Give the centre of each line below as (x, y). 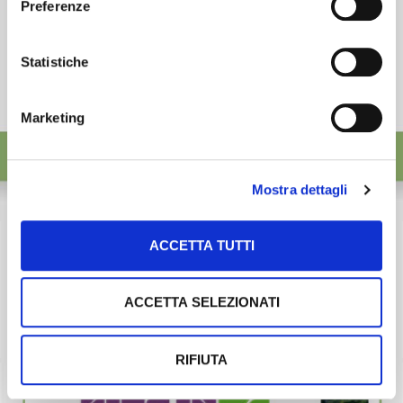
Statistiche (55, 61)
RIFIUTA (201, 359)
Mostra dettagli (300, 190)
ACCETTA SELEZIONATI (201, 302)
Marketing (53, 117)
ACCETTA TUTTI (201, 245)
